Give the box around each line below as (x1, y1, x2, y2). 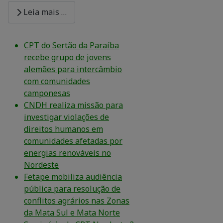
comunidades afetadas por (24, 135, 122, 147)
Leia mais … (21, 6, 67, 18)
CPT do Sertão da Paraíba (24, 40, 119, 51)
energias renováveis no (24, 147, 111, 159)
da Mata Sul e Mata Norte (24, 207, 120, 219)
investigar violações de (24, 111, 109, 123)
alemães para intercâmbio (24, 64, 122, 75)
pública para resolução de (24, 183, 120, 195)
